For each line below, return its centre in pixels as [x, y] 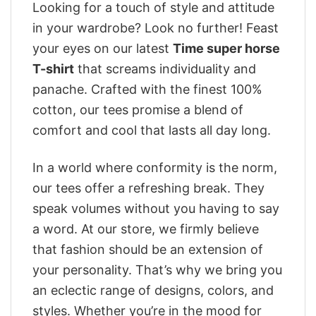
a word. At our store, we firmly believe [146, 229]
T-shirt [53, 69]
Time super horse [226, 49]
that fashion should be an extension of [148, 249]
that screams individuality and [165, 69]
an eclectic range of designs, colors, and [153, 290]
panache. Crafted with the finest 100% [147, 90]
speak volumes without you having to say [156, 208]
